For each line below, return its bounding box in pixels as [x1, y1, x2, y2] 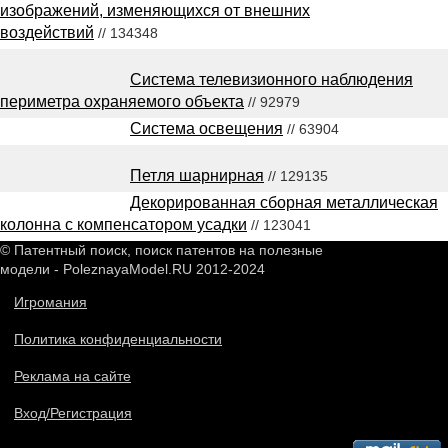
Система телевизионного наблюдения [130, 70, 413, 88]
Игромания [14, 293, 87, 310]
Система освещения [130, 119, 283, 137]
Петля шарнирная [130, 166, 264, 184]
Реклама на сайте [14, 367, 131, 384]
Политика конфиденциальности [14, 330, 222, 347]
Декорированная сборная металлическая [130, 193, 438, 211]
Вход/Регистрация [14, 404, 132, 421]
